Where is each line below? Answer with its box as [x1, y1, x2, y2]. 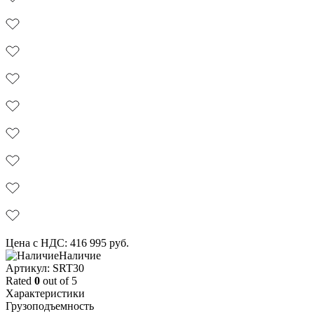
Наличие [59, 249, 101, 261]
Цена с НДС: [6, 236, 67, 249]
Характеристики [6, 287, 85, 299]
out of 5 [40, 274, 77, 287]
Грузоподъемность [6, 299, 94, 312]
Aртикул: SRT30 [6, 261, 84, 274]
